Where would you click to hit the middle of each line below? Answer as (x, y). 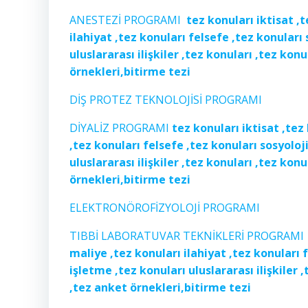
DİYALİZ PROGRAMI (121, 128)
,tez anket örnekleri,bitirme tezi (160, 287)
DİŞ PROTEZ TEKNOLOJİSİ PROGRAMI (166, 100)
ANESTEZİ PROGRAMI (128, 20)
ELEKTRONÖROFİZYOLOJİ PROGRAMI (165, 208)
